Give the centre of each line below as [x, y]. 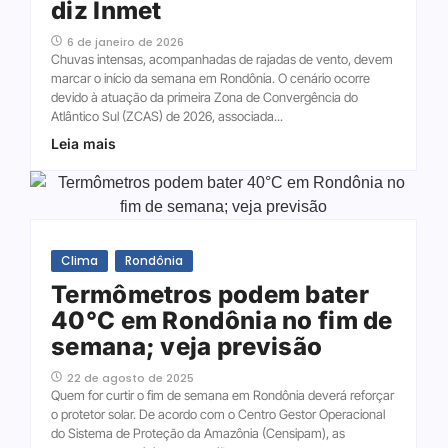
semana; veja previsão [187, 346]
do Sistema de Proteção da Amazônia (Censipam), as [198, 432]
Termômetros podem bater [210, 294]
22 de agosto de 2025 [130, 377]
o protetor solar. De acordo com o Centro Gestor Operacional [218, 413]
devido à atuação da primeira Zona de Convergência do [204, 96]
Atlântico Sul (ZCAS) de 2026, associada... [167, 115]
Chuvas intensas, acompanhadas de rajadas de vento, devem [222, 58]
